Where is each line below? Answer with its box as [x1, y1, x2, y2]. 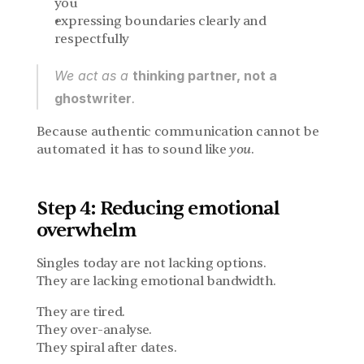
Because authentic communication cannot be [36, 123, 319, 140]
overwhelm [36, 218, 137, 243]
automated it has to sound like [36, 141, 229, 158]
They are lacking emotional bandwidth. [36, 273, 276, 289]
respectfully [54, 31, 129, 47]
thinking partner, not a [132, 67, 277, 84]
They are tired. [36, 304, 125, 320]
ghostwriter [54, 90, 132, 106]
